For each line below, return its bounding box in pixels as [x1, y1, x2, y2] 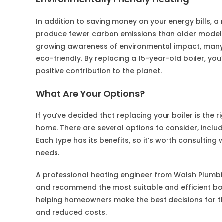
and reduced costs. [36, 207, 107, 217]
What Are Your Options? [36, 87, 145, 100]
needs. [36, 148, 59, 158]
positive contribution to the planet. [36, 66, 162, 76]
